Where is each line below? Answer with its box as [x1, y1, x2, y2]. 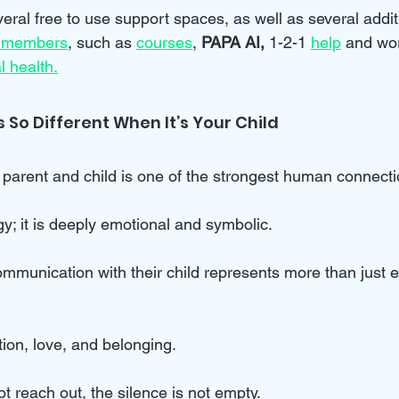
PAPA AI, [201, 33, 269, 53]
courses [136, 33, 192, 53]
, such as [68, 33, 136, 53]
